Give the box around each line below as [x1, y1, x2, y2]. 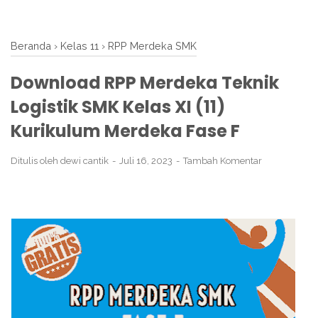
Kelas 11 [60, 40, 99, 52]
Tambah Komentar [183, 155, 262, 166]
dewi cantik [60, 155, 109, 166]
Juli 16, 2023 [119, 155, 175, 166]
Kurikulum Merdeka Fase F [11, 119, 240, 143]
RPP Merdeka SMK [108, 40, 197, 52]
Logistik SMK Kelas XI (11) [11, 95, 225, 119]
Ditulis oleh [11, 155, 60, 166]
